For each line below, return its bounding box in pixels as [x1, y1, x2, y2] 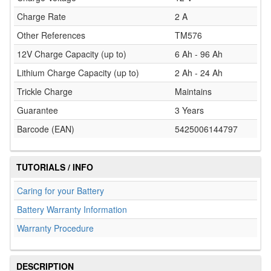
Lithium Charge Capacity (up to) [17, 66, 139, 79]
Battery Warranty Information [17, 203, 127, 215]
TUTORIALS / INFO [16, 160, 93, 173]
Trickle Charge [17, 85, 73, 97]
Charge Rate [17, 10, 66, 22]
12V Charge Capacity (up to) [17, 47, 126, 60]
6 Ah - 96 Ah [175, 47, 223, 60]
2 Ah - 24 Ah [175, 66, 223, 79]
